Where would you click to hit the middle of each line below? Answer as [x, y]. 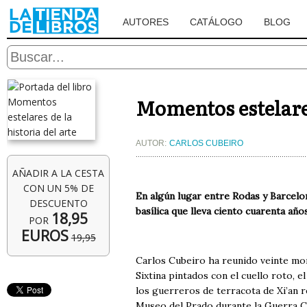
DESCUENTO [58, 203]
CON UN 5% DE [58, 188]
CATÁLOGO [217, 22]
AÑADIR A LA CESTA [59, 173]
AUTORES [146, 22]
